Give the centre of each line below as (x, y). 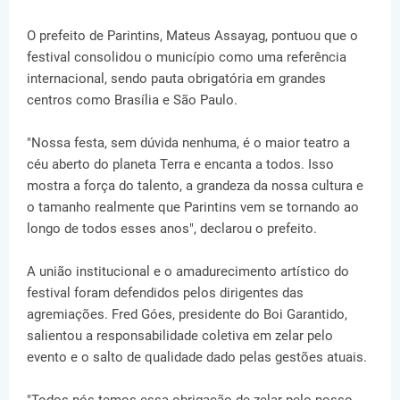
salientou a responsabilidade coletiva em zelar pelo (180, 335)
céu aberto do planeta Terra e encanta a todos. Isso (180, 164)
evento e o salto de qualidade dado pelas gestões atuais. (197, 357)
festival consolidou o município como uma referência (187, 57)
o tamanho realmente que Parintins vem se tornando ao (193, 207)
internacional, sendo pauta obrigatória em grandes (176, 78)
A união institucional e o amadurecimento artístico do (188, 271)
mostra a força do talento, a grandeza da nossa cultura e (195, 185)
